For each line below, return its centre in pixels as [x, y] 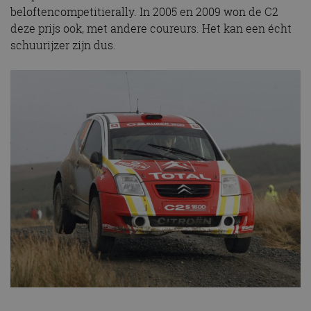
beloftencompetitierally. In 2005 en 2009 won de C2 [144, 11]
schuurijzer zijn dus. [63, 45]
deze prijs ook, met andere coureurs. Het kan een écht [151, 28]
